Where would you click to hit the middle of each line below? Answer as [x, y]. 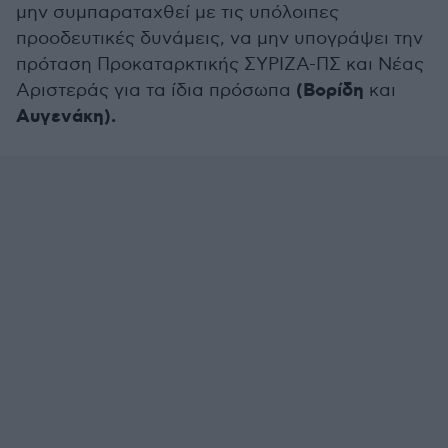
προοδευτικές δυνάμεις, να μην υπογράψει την [219, 38]
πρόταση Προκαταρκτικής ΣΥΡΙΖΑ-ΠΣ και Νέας [220, 64]
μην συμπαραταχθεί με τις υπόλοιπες [177, 12]
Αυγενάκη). [66, 117]
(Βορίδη [330, 91]
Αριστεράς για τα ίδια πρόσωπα [156, 90]
